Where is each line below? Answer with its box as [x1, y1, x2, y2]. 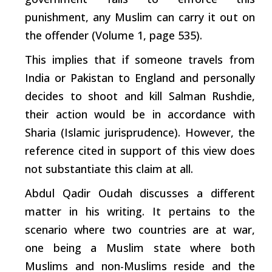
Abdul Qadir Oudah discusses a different [25, 185, 255, 200]
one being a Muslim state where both [25, 240, 255, 255]
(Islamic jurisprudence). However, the [56, 124, 255, 140]
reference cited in [25, 143, 120, 158]
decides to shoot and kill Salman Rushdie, [25, 88, 255, 103]
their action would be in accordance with [25, 106, 255, 121]
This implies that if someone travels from [25, 52, 255, 67]
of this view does [161, 143, 256, 158]
